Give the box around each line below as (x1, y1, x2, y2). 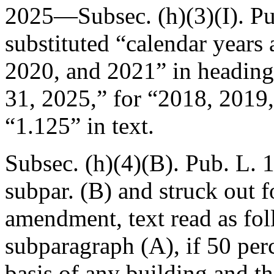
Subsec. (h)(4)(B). (5, 150, 185, 176)
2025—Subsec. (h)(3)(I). (5, 2, 250, 29)
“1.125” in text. (5, 113, 154, 139)
